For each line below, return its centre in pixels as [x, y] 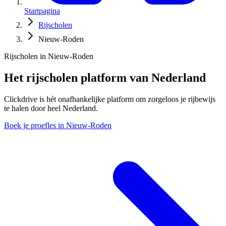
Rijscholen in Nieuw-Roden [49, 56]
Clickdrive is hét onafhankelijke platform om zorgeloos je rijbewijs [110, 99]
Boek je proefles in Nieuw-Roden [58, 125]
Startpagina [42, 11]
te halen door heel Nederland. [51, 108]
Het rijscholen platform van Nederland [105, 77]
